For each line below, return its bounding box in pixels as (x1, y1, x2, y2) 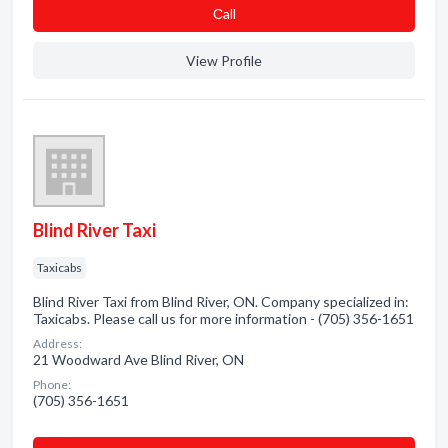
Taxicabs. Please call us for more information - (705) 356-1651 (33, 310, 414, 327)
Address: (33, 336, 82, 351)
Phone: (33, 377, 71, 392)
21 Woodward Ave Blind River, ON (33, 351, 244, 368)
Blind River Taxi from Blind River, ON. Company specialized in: (33, 293, 409, 310)
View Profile (186, 52, 262, 69)
